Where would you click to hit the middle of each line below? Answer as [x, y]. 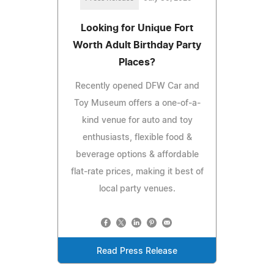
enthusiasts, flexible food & [137, 138]
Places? [137, 63]
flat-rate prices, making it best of [137, 172]
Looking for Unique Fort [137, 28]
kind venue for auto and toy [137, 121]
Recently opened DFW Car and [137, 87]
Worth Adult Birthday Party [137, 46]
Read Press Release [137, 252]
